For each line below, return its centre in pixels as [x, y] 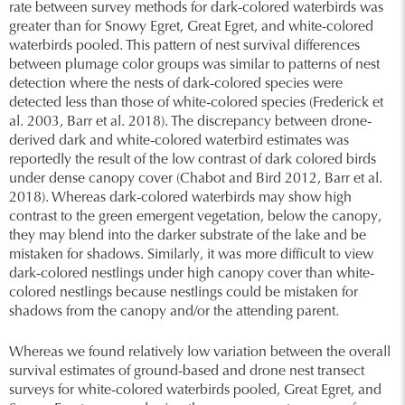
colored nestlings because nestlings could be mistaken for [184, 293]
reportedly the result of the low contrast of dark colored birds [193, 160]
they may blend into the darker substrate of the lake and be [188, 236]
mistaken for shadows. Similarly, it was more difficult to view [191, 255]
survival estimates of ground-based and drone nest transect [187, 372]
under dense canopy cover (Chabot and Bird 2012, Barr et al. [196, 179]
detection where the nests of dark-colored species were [176, 85]
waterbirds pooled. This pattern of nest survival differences [184, 47]
